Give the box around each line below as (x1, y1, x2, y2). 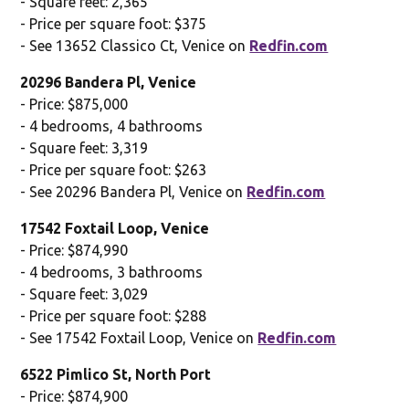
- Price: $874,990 (20, 241, 129, 258)
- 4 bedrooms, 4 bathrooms (20, 117, 204, 134)
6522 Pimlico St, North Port (20, 365, 212, 383)
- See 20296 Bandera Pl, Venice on (20, 183, 247, 200)
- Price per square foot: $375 (20, 15, 207, 32)
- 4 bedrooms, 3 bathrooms (20, 263, 204, 280)
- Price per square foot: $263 (20, 161, 207, 178)
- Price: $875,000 (20, 95, 129, 112)
